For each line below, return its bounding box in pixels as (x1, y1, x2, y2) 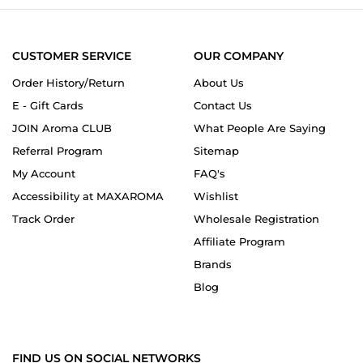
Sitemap (194, 144, 239, 158)
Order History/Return (12, 76, 125, 90)
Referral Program (12, 144, 103, 158)
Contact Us (194, 99, 252, 113)
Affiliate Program (194, 235, 285, 249)
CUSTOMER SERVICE (12, 49, 131, 64)
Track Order (12, 212, 75, 226)
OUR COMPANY (194, 49, 284, 64)
